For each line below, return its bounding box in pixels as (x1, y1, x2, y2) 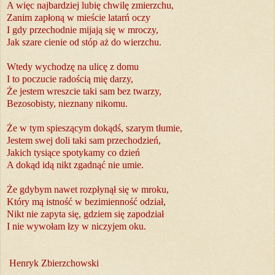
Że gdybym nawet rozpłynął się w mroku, (7, 184, 169, 195)
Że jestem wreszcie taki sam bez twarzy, (7, 86, 161, 97)
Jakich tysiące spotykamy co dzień (7, 147, 140, 158)
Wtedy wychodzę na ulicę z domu (7, 61, 139, 72)
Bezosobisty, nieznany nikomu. (7, 98, 128, 109)
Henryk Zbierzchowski (7, 258, 104, 269)
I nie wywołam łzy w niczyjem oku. (7, 221, 146, 232)
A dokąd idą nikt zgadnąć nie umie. (7, 160, 144, 171)
